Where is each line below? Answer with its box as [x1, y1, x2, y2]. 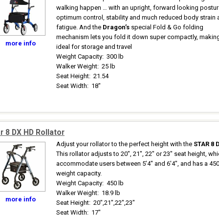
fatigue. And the [56, 23, 103, 31]
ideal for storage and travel [56, 43, 132, 50]
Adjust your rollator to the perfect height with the [56, 140, 194, 148]
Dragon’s [103, 23, 130, 31]
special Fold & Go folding [130, 23, 203, 31]
